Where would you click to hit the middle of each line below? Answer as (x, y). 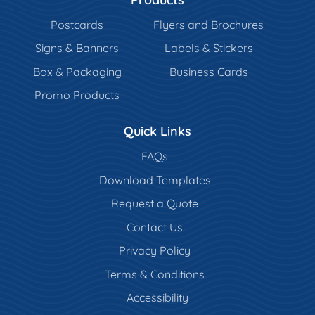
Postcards (77, 24)
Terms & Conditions (155, 274)
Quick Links (157, 131)
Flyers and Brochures (209, 24)
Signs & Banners (77, 48)
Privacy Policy (155, 251)
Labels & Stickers (208, 48)
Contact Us (155, 227)
